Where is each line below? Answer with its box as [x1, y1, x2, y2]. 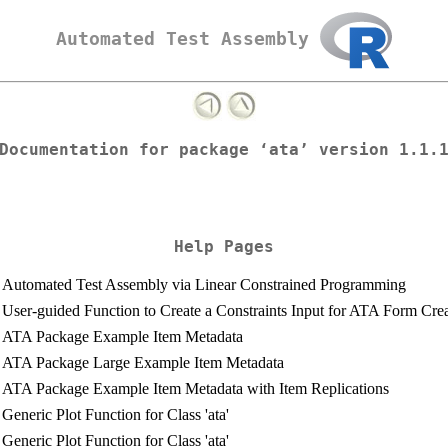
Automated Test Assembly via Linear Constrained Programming [2, 275, 406, 293]
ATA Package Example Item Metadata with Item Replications [2, 379, 389, 397]
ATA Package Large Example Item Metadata [2, 353, 284, 371]
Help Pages [174, 237, 274, 256]
